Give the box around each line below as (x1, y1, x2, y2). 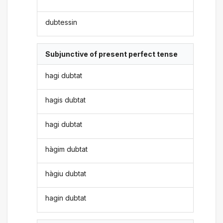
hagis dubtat (45, 95, 86, 104)
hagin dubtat (45, 194, 87, 203)
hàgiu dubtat (45, 169, 87, 178)
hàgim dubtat (45, 144, 88, 153)
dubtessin (45, 17, 78, 26)
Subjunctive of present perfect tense (45, 50, 178, 59)
